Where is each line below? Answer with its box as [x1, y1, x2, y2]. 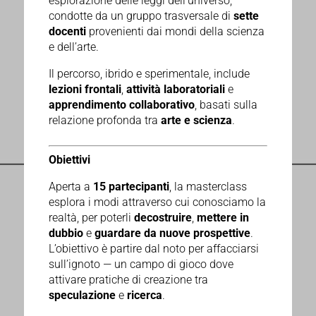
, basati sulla [194, 98, 257, 112]
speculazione [48, 288, 116, 303]
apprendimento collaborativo [48, 98, 195, 112]
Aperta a [48, 180, 93, 194]
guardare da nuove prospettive [94, 226, 250, 241]
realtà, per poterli [48, 211, 134, 225]
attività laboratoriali [126, 83, 225, 97]
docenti [48, 25, 86, 39]
